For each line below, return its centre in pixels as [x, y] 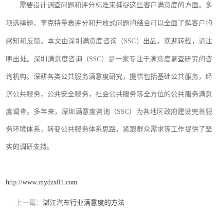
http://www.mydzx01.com [42, 182]
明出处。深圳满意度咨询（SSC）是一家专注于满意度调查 [95, 59]
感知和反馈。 [27, 41]
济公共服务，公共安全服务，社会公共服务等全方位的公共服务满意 [109, 94]
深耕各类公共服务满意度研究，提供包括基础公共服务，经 [123, 77]
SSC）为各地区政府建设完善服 [164, 112]
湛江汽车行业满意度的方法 [84, 203]
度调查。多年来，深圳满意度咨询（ [61, 112]
